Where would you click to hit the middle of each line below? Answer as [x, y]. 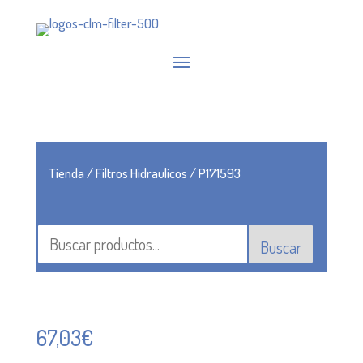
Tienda [66, 173]
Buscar [281, 247]
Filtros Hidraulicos [141, 173]
